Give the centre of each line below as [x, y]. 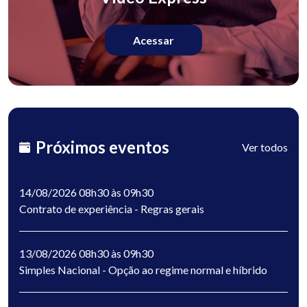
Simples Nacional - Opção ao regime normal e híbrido [143, 270]
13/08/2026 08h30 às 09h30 [86, 254]
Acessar [153, 40]
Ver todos [265, 147]
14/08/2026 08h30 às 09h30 [86, 193]
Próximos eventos [102, 147]
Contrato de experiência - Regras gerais [112, 209]
